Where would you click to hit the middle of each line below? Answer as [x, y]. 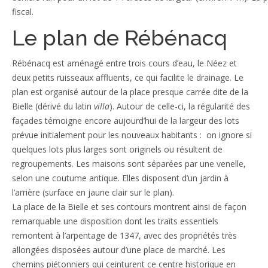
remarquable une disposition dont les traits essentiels [115, 221]
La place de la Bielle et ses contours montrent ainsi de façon [129, 206]
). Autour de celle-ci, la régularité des [180, 106]
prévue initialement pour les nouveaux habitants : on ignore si [132, 135]
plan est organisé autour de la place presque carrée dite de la [130, 92]
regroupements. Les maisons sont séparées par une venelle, [129, 163]
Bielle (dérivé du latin [52, 106]
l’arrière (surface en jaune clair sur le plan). [93, 192]
